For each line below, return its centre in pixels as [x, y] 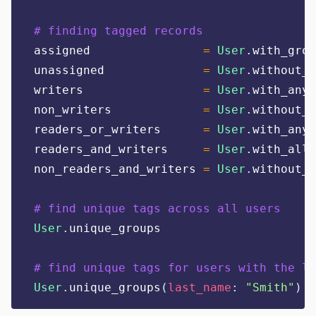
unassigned [119, 70]
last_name [200, 287]
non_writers [119, 110]
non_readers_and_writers [119, 169]
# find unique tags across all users [157, 208]
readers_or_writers [119, 129]
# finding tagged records [119, 31]
